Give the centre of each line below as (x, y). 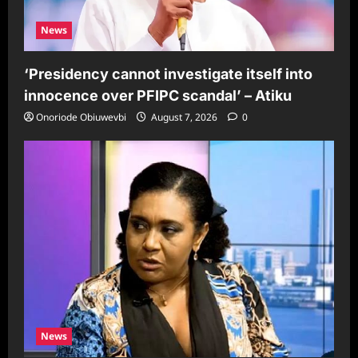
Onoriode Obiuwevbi (81, 117)
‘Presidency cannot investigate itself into (168, 74)
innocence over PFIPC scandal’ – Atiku (158, 95)
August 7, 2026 (184, 117)
